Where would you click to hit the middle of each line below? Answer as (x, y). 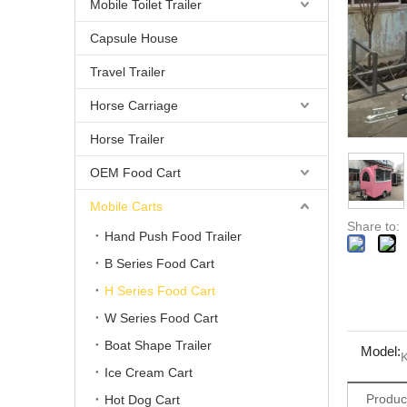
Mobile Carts (126, 206)
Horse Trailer (127, 139)
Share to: (373, 226)
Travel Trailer (128, 72)
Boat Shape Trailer (158, 345)
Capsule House (134, 38)
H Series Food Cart (160, 291)
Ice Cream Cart (149, 372)
